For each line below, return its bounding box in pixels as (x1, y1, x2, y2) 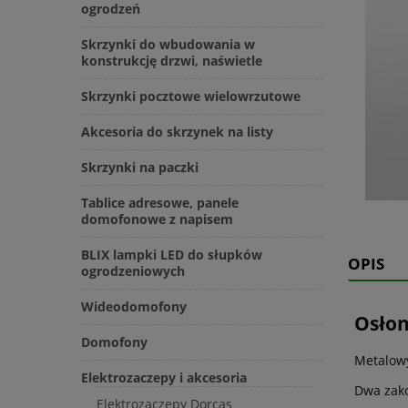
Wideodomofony (81, 298, 187, 316)
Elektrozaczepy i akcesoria (81, 369, 247, 387)
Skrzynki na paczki (81, 158, 199, 177)
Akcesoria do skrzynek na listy (81, 123, 273, 141)
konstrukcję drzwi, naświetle (81, 52, 262, 70)
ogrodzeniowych (81, 262, 185, 280)
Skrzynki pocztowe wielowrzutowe (81, 87, 301, 106)
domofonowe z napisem (81, 210, 233, 229)
